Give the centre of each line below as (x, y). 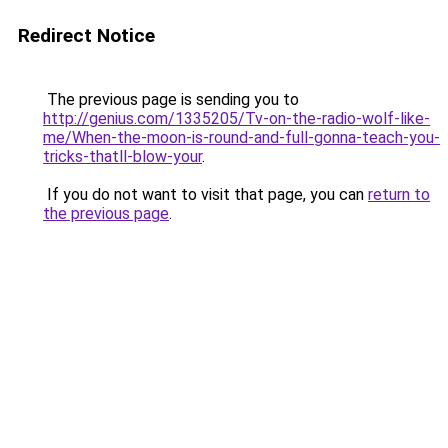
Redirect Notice (86, 35)
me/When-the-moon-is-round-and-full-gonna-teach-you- (241, 137)
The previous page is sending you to (171, 99)
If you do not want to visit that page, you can (205, 194)
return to (399, 194)
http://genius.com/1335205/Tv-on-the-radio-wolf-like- (236, 118)
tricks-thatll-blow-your (122, 156)
